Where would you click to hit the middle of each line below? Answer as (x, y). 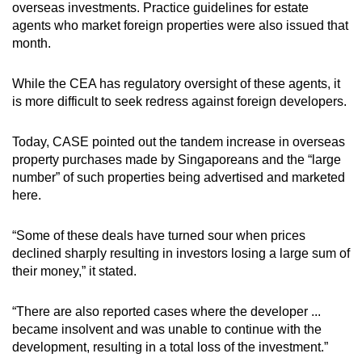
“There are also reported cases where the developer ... (166, 311)
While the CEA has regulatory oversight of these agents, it (176, 83)
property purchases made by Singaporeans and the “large (177, 159)
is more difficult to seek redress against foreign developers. (179, 101)
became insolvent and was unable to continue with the (167, 329)
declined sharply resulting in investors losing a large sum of (181, 253)
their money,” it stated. (74, 271)
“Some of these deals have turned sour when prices (159, 235)
